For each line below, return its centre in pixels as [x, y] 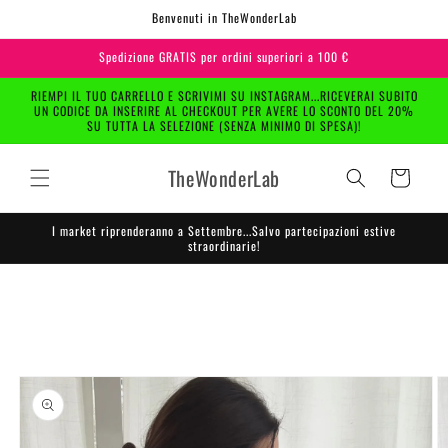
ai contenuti [56, 40]
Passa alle [52, 286]
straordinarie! [224, 245]
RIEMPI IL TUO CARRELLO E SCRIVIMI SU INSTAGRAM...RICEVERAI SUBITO [224, 95]
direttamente [60, 22]
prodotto [49, 340]
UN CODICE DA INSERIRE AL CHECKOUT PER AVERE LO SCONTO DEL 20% [224, 110]
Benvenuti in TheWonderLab [224, 17]
